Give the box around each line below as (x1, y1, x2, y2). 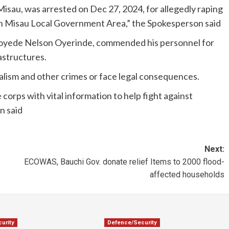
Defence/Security (107, 219, 157, 226)
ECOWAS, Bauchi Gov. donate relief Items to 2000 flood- (24, 156, 224, 167)
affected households (149, 169, 224, 179)
